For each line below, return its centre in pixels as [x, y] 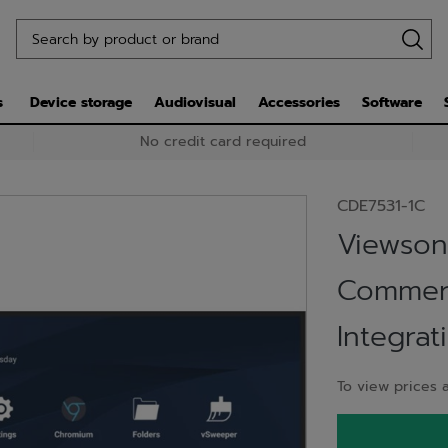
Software [392, 102]
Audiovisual [195, 102]
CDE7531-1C [380, 206]
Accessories [299, 102]
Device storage [81, 102]
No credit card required [222, 142]
